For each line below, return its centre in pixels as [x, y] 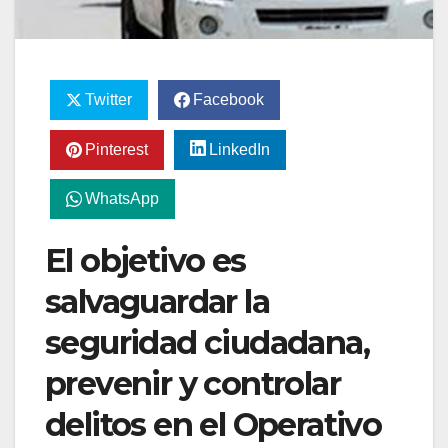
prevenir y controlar [192, 384]
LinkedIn [239, 149]
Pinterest [116, 149]
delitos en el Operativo [213, 425]
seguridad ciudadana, [207, 343]
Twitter [108, 100]
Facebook [228, 100]
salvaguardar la [157, 302]
